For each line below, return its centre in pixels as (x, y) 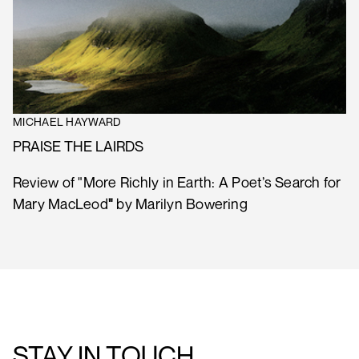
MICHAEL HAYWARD (67, 121)
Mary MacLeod (61, 203)
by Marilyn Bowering (180, 203)
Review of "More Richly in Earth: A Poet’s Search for (177, 182)
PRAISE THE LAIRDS (78, 145)
